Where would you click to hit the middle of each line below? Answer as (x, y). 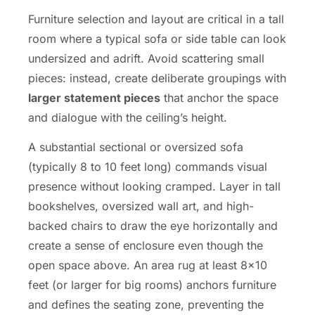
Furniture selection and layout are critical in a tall (156, 19)
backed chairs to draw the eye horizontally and (153, 225)
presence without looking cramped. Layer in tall (154, 186)
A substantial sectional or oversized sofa (136, 147)
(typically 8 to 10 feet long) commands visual (148, 166)
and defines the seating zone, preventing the (146, 304)
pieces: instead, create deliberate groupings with (157, 78)
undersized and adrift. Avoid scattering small (146, 58)
